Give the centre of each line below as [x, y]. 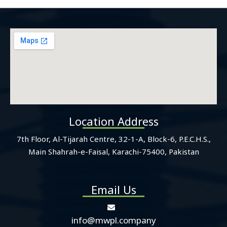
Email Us [113, 189]
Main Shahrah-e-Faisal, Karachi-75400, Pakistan [113, 151]
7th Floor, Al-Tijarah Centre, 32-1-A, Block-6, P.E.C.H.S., [113, 139]
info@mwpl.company [113, 220]
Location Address [113, 121]
